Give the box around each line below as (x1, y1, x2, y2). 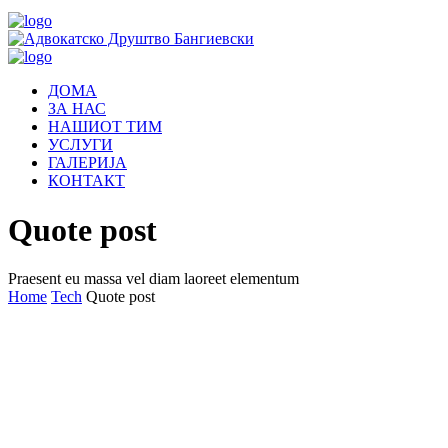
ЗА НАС (48, 100, 106, 118)
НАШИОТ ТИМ (48, 118, 162, 136)
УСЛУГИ (48, 136, 113, 154)
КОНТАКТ (48, 172, 125, 190)
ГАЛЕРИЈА (48, 154, 127, 172)
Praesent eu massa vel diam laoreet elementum (8, 270, 299, 288)
